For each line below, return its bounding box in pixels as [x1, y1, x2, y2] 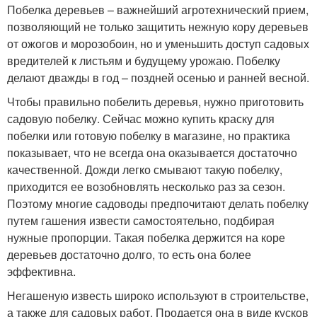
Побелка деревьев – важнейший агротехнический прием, [7, 1, 309, 18]
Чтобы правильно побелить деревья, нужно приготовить [7, 93, 304, 110]
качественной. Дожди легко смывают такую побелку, [7, 161, 282, 178]
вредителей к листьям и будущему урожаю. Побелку [7, 52, 280, 69]
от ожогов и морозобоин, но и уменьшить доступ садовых [7, 35, 309, 52]
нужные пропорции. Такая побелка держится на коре [7, 229, 285, 246]
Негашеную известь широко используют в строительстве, [7, 287, 309, 304]
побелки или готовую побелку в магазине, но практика [7, 127, 290, 144]
